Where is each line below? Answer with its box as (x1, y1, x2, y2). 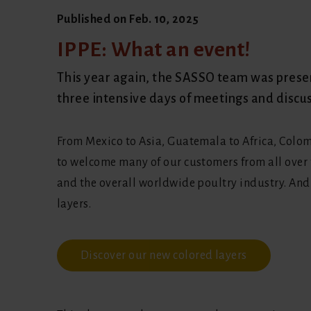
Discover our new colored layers (81, 249, 247, 262)
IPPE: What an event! (57, 37, 251, 60)
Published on (57, 12, 130, 26)
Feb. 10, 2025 (129, 12, 199, 26)
